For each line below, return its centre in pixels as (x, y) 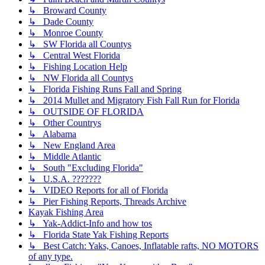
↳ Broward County (67, 11)
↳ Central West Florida (74, 56)
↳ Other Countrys (65, 123)
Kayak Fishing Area (66, 212)
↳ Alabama (52, 134)
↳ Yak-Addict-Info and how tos (90, 224)
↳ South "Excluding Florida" (86, 168)
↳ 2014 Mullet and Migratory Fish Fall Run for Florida (134, 101)
